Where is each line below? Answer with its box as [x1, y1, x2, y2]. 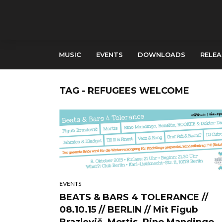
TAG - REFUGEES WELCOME [59, 85, 189, 96]
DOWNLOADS [138, 51, 185, 58]
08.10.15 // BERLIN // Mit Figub [59, 204, 198, 216]
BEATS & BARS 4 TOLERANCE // [59, 192, 208, 203]
